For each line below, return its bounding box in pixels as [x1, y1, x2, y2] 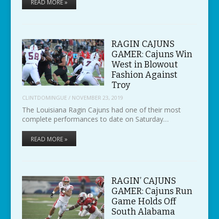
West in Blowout [111, 59, 178, 70]
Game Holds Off [111, 196, 176, 207]
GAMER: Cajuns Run [111, 186, 192, 197]
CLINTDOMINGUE [22, 94, 67, 102]
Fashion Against [111, 69, 177, 80]
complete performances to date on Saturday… [22, 114, 169, 124]
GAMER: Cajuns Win [111, 48, 192, 60]
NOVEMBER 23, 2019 [71, 94, 123, 102]
